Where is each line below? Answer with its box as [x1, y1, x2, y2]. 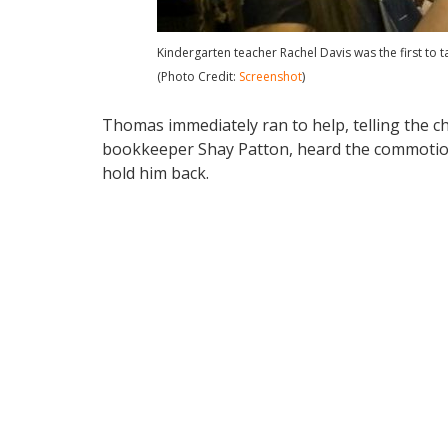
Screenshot [239, 68, 302, 86]
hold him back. [102, 162, 209, 185]
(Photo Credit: [157, 68, 239, 86]
